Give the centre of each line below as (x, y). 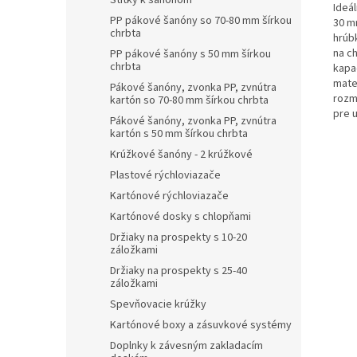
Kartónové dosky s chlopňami (180, 217)
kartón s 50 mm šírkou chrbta (179, 134)
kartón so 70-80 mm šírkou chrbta (189, 100)
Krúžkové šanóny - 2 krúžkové (181, 155)
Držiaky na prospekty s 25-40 (178, 271)
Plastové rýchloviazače (165, 175)
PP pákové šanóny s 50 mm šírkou (190, 54)
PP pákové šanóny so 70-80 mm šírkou (201, 21)
